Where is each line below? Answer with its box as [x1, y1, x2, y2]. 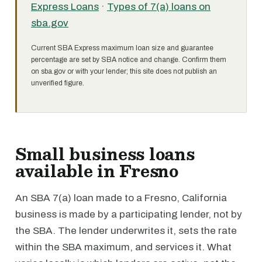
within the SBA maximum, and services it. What [15, 242, 232, 253]
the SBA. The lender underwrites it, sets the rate [15, 225, 237, 236]
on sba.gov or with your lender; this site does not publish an [31, 67, 217, 75]
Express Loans [31, 1, 99, 12]
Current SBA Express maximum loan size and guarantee [31, 44, 213, 52]
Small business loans [15, 140, 195, 167]
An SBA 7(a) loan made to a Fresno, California [15, 192, 227, 204]
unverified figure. [31, 79, 84, 87]
